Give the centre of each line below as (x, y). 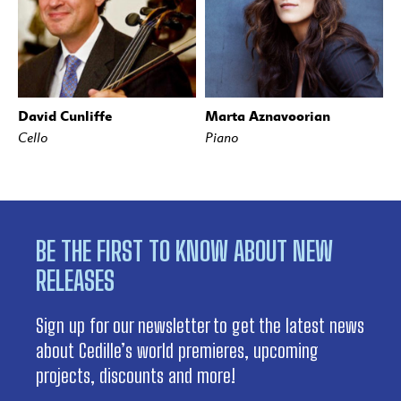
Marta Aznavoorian (268, 116)
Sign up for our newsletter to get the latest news (200, 326)
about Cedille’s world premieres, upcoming (177, 351)
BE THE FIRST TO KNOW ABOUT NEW (184, 251)
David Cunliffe (65, 116)
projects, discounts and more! (136, 376)
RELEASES (75, 281)
